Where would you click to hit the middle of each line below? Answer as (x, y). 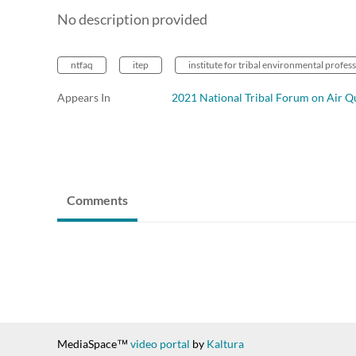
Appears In (84, 98)
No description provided (132, 19)
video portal (160, 344)
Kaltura (225, 344)
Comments (97, 200)
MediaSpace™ (94, 344)
